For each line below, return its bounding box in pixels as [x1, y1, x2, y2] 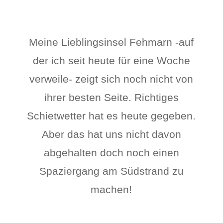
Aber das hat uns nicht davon [41, 128, 181, 140]
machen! [91, 184, 132, 195]
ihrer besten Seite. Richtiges [44, 92, 179, 103]
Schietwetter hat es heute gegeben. [27, 110, 196, 121]
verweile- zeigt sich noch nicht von [29, 73, 194, 85]
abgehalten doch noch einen [43, 147, 179, 158]
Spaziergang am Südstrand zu [39, 165, 184, 177]
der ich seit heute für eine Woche [32, 55, 190, 66]
